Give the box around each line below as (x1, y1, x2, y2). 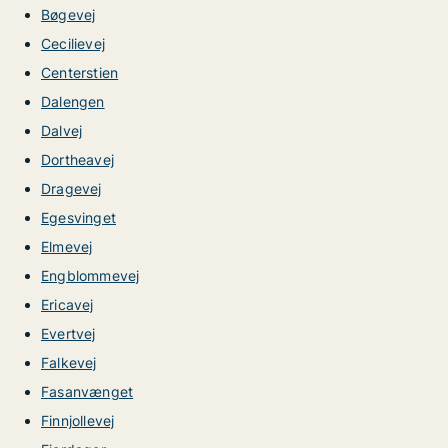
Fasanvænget (41, 383, 134, 400)
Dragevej (41, 180, 102, 197)
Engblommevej (41, 267, 140, 284)
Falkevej (41, 354, 97, 371)
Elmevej (41, 238, 93, 255)
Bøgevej (41, 6, 96, 23)
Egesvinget (41, 209, 116, 226)
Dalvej (41, 122, 83, 139)
